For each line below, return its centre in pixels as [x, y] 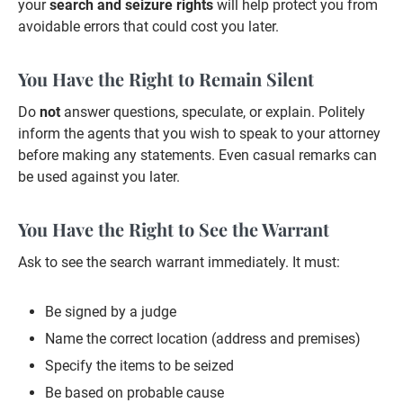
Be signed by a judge [111, 312]
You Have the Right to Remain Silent [166, 79]
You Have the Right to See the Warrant [174, 229]
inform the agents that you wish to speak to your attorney [199, 134]
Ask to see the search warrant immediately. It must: [179, 263]
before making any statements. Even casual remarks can [197, 156]
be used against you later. [99, 177]
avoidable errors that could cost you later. [148, 27]
